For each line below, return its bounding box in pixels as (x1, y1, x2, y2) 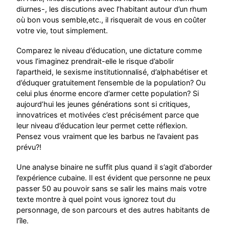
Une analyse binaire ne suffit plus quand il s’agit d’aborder (16, 162, 213, 171)
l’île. (16, 216, 29, 225)
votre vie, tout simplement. (16, 26, 108, 35)
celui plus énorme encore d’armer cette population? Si (16, 88, 199, 98)
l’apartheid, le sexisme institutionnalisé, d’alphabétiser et (16, 67, 208, 76)
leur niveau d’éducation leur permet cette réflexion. (16, 121, 188, 130)
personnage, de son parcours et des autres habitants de (16, 205, 210, 214)
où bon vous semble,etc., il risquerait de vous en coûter (16, 15, 207, 24)
